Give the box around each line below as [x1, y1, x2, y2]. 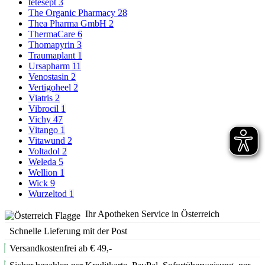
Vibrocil [28, 104, 61, 114]
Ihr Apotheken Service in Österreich [85, 209, 219, 219]
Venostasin [28, 72, 71, 82]
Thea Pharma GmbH [28, 18, 109, 29]
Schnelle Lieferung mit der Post [9, 226, 127, 237]
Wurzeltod [28, 189, 69, 199]
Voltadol [28, 146, 62, 157]
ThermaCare [28, 29, 77, 40]
